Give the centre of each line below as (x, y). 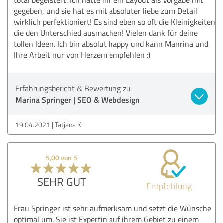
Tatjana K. (69, 124)
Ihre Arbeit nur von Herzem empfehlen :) (82, 55)
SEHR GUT (61, 181)
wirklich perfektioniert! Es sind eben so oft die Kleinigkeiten (114, 22)
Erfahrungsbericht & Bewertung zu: (74, 88)
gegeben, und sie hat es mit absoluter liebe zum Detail (106, 11)
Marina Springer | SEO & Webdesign (78, 99)
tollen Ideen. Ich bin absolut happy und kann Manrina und (111, 44)
